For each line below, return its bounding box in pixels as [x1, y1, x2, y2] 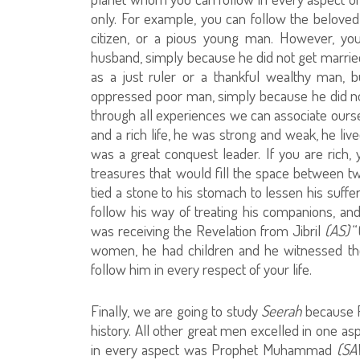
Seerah [261, 300, 305, 321]
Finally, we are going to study [91, 300, 262, 321]
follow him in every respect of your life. [91, 258, 313, 279]
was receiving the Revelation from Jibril [91, 219, 325, 240]
